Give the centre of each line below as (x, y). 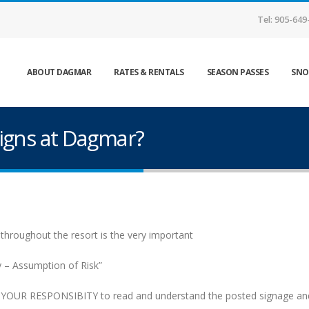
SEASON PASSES (237, 72)
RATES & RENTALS (149, 72)
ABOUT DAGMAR (59, 72)
